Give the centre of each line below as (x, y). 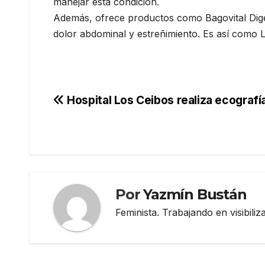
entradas (92, 153)
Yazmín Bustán (195, 194)
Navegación (106, 105)
